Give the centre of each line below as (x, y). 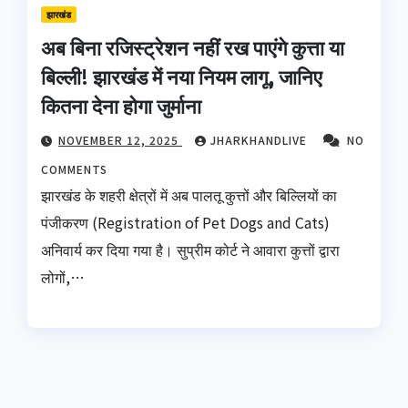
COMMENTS (74, 169)
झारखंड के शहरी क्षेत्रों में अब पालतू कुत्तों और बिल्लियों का (189, 195)
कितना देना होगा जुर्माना (121, 105)
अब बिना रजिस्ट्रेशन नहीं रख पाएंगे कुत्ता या (193, 47)
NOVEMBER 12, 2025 (120, 140)
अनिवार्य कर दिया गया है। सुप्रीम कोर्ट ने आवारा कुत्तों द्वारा (190, 250)
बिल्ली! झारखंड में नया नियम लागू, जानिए (182, 76)
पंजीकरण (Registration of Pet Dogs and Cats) (185, 223)
